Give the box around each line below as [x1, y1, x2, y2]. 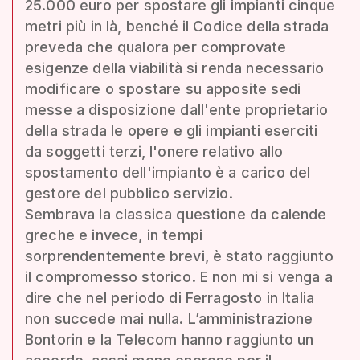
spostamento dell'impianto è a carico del [25, 164, 311, 181]
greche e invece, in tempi [25, 227, 203, 243]
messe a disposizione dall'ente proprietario [25, 101, 328, 118]
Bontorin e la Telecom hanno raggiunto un [25, 331, 314, 348]
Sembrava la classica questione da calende [25, 206, 327, 223]
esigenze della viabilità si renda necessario [25, 59, 325, 76]
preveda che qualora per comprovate [25, 39, 287, 55]
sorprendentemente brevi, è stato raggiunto [25, 247, 333, 264]
